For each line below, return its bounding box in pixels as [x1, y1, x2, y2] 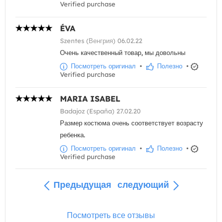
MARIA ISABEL [60, 94, 120, 104]
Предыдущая [53, 179, 111, 191]
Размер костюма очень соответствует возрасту [60, 119, 203, 127]
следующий [117, 179, 169, 191]
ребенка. [60, 131, 85, 139]
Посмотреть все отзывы [67, 210, 155, 220]
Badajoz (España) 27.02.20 [60, 107, 141, 115]
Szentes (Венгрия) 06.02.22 [60, 37, 142, 45]
